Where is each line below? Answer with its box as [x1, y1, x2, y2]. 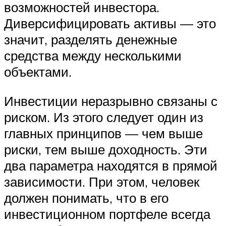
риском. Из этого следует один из [4, 108, 203, 125]
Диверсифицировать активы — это [4, 15, 216, 32]
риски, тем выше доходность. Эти [4, 141, 207, 157]
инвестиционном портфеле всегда [4, 205, 210, 222]
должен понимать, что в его [4, 189, 168, 206]
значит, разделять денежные [4, 31, 177, 48]
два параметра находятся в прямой [4, 157, 217, 174]
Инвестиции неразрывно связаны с [4, 92, 217, 109]
